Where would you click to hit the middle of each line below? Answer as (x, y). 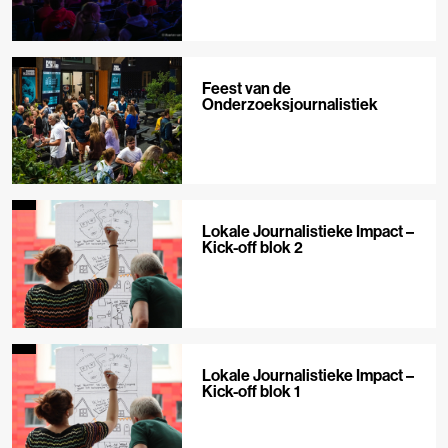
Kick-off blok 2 (252, 247)
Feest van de (246, 88)
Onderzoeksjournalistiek (289, 104)
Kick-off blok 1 (250, 390)
